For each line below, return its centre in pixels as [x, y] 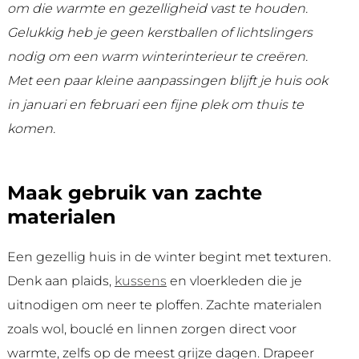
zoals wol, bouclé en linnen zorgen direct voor [151, 329]
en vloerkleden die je [234, 281]
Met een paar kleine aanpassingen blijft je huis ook [167, 81]
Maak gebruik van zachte [134, 193]
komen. [31, 129]
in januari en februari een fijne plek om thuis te [155, 105]
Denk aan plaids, [61, 281]
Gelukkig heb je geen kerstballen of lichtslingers [159, 33]
